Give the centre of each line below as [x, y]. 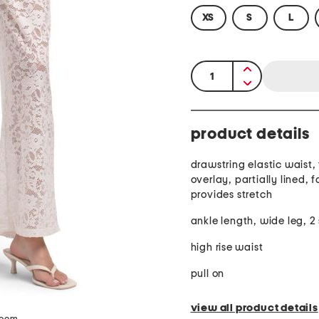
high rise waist [227, 248]
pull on [208, 274]
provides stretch [231, 195]
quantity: [215, 70]
